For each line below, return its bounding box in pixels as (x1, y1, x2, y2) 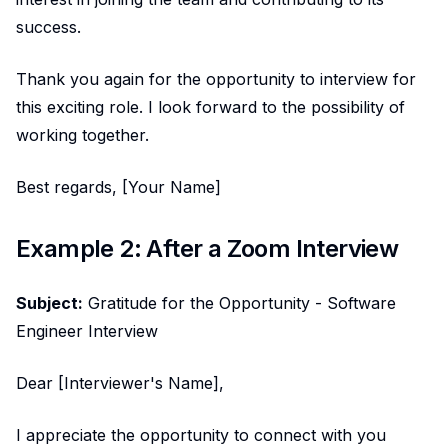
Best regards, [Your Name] (16, 176, 221, 197)
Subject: (16, 292, 83, 313)
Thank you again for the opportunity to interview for (16, 68, 416, 89)
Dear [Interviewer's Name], (16, 372, 224, 393)
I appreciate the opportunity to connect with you (16, 424, 386, 445)
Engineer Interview (16, 320, 158, 341)
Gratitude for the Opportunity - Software (83, 292, 396, 313)
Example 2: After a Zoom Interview (16, 233, 399, 263)
